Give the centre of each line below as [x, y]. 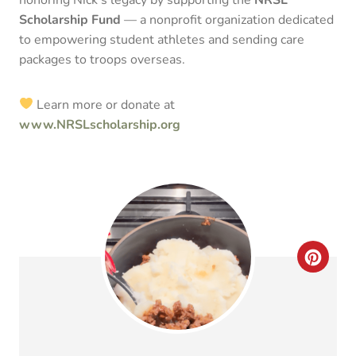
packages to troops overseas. [102, 59]
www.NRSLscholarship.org [100, 124]
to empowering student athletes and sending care [162, 39]
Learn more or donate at [104, 104]
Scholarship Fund [70, 19]
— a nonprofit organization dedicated [227, 19]
